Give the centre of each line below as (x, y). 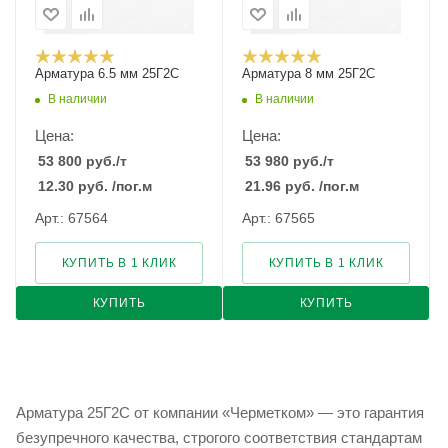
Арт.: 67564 (71, 218)
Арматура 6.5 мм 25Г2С (107, 73)
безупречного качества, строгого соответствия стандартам (219, 437)
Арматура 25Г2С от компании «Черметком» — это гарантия (220, 412)
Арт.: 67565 (278, 218)
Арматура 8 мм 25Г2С (308, 73)
